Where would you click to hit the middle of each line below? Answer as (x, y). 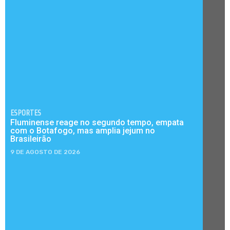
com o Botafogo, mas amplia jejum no (83, 131)
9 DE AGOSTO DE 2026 (45, 152)
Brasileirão (31, 139)
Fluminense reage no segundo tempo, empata (97, 123)
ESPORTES (26, 113)
